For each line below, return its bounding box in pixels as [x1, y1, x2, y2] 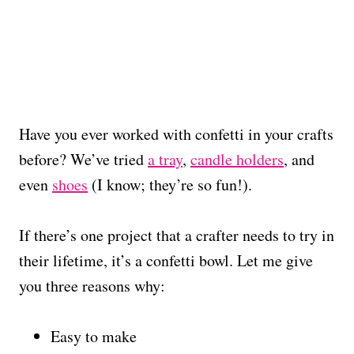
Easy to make [51, 325, 137, 347]
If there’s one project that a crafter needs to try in [19, 224, 334, 246]
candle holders [190, 148, 284, 170]
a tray [148, 148, 183, 170]
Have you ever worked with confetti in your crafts [19, 122, 333, 145]
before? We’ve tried [19, 148, 148, 170]
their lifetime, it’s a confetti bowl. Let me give [19, 249, 313, 271]
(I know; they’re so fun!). [88, 173, 252, 195]
